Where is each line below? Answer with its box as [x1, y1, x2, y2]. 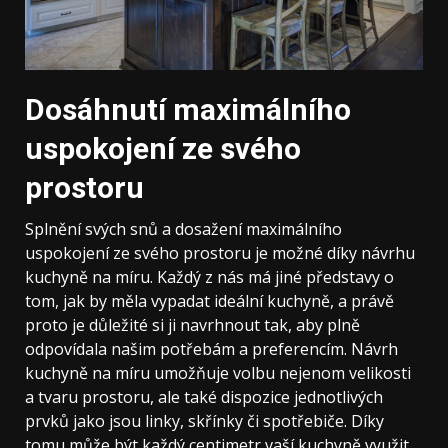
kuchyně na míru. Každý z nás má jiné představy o [25, 265, 394, 288]
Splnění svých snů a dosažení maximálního [25, 217, 342, 240]
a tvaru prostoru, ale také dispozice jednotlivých [25, 385, 383, 408]
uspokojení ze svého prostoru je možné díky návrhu [25, 241, 415, 264]
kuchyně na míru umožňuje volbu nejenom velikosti [25, 361, 411, 384]
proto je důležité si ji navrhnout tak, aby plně [25, 313, 360, 336]
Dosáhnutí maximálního [25, 91, 351, 127]
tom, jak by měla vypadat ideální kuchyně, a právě [25, 289, 394, 312]
